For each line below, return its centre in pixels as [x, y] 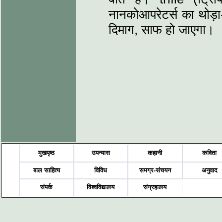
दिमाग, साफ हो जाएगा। [162, 30]
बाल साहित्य [46, 170]
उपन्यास [101, 153]
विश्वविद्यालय [101, 187]
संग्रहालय [155, 187]
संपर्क [47, 187]
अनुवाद [209, 170]
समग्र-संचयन [155, 170]
